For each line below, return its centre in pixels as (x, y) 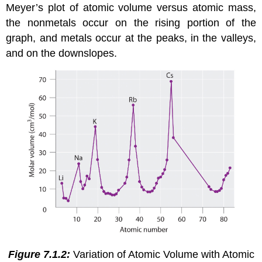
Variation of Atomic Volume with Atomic (163, 254)
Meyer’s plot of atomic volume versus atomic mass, (131, 8)
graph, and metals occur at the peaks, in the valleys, (131, 38)
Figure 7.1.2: (39, 254)
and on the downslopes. (62, 54)
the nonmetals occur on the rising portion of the (131, 23)
